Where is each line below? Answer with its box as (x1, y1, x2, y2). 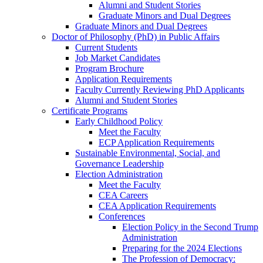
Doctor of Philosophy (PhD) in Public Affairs (52, 32, 220, 42)
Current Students (75, 42, 137, 53)
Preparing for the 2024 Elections (122, 243, 242, 254)
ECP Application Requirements (99, 137, 214, 148)
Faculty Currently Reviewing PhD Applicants (75, 85, 244, 95)
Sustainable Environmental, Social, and (75, 148, 220, 159)
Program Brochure (75, 63, 144, 74)
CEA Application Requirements (99, 201, 216, 211)
